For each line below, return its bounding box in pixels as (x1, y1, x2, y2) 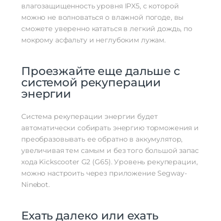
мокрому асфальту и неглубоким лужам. (21, 36, 166, 45)
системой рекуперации (21, 75, 161, 90)
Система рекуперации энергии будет (21, 112, 158, 121)
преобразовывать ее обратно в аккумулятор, (21, 135, 183, 144)
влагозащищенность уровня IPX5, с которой (21, 1, 179, 11)
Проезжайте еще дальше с (21, 64, 180, 78)
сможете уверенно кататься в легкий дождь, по (21, 24, 192, 34)
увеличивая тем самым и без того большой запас (21, 146, 199, 155)
